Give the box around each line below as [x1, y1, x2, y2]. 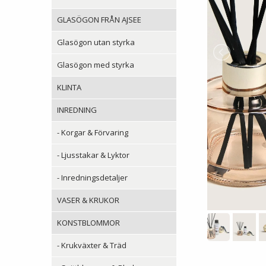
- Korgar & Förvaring [57, 126, 128, 138]
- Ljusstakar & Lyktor [57, 149, 129, 160]
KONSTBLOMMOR [57, 217, 120, 228]
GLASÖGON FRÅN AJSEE [57, 14, 141, 25]
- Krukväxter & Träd [57, 239, 126, 251]
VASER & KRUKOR [57, 194, 119, 205]
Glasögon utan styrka [57, 36, 135, 47]
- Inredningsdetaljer [57, 172, 128, 183]
